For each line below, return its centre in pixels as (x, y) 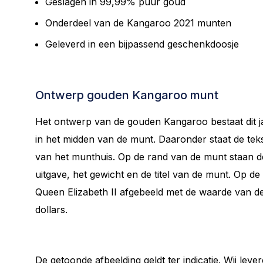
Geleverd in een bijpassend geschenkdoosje (142, 44)
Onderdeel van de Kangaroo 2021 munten (138, 23)
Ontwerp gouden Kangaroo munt (127, 95)
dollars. (51, 210)
